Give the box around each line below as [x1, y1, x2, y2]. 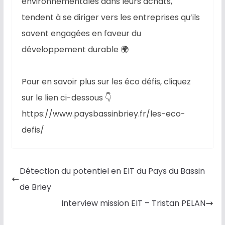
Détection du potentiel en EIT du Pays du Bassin [19, 165, 205, 177]
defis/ [21, 124, 46, 136]
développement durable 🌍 [21, 44, 129, 56]
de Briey [19, 181, 51, 193]
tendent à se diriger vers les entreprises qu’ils [21, 12, 200, 24]
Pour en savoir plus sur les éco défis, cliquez [21, 76, 191, 88]
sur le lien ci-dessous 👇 [21, 92, 111, 104]
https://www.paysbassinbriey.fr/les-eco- [21, 108, 185, 120]
